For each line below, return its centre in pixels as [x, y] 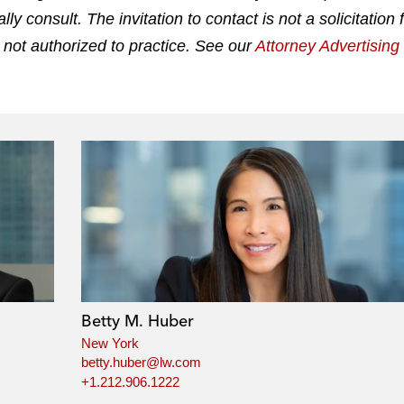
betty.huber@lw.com [141, 363]
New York [110, 343]
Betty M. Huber [137, 320]
